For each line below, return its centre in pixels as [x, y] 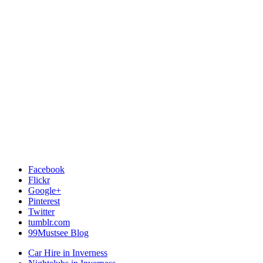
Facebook [46, 169]
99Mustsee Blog [58, 232]
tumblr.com [49, 222]
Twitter [41, 211]
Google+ [45, 190]
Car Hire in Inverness [68, 252]
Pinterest [44, 201]
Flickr [39, 180]
